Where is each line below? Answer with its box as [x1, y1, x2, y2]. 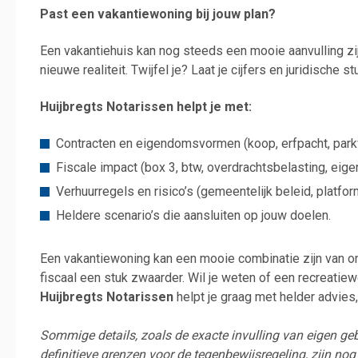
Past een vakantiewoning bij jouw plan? [40, 6, 276, 22]
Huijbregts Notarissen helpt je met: [40, 99, 252, 115]
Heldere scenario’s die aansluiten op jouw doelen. [56, 208, 334, 224]
